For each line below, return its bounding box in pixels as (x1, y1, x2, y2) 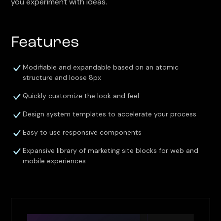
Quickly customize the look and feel (23, 91, 140, 100)
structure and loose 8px (23, 73, 102, 82)
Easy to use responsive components (23, 128, 142, 137)
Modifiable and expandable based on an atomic (23, 63, 179, 72)
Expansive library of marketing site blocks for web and (23, 146, 199, 155)
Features (11, 35, 80, 51)
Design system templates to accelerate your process (23, 110, 197, 118)
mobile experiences (23, 156, 86, 165)
